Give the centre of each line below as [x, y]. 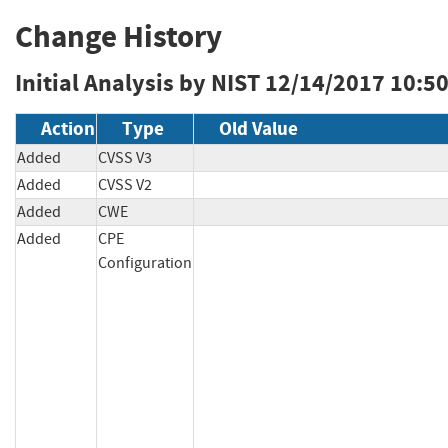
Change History [118, 37]
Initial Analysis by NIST [137, 83]
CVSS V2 [125, 185]
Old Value [258, 129]
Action [68, 129]
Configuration [145, 263]
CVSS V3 [125, 158]
